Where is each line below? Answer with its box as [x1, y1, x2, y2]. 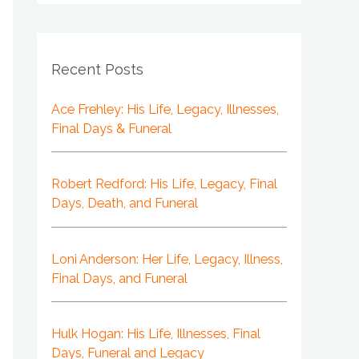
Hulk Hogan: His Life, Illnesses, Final [51, 326, 260, 342]
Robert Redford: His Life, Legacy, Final [51, 176, 277, 192]
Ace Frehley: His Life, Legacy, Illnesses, [51, 101, 279, 117]
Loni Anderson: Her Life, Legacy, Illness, [51, 251, 283, 267]
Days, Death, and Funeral [51, 196, 198, 212]
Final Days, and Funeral [51, 270, 188, 286]
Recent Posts [51, 61, 143, 79]
